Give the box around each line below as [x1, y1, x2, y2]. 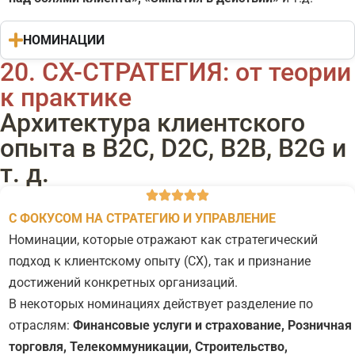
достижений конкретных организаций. [9, 274, 238, 290]
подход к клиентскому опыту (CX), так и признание [9, 253, 311, 269]
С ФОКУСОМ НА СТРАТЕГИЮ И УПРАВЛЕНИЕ [9, 210, 276, 226]
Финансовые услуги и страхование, [73, 317, 288, 333]
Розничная [288, 317, 352, 333]
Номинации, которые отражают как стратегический [9, 231, 318, 247]
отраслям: [9, 317, 73, 333]
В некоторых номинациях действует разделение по [9, 296, 313, 311]
